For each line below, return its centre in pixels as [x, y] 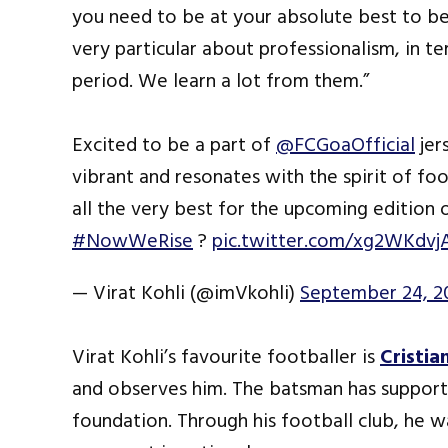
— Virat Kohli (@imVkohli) [186, 293]
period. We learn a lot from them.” [220, 81]
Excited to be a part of [174, 145]
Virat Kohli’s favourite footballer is [226, 357]
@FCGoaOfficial [345, 145]
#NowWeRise [132, 241]
